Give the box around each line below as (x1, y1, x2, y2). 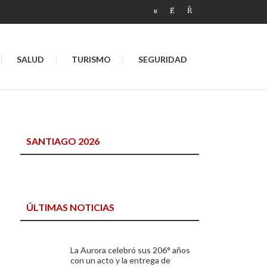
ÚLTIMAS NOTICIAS (26, 201, 115, 213)
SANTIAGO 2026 (26, 135, 100, 147)
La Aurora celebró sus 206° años (70, 245, 191, 255)
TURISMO (72, 54, 111, 64)
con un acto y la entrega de (70, 255, 171, 265)
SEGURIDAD (138, 54, 187, 64)
